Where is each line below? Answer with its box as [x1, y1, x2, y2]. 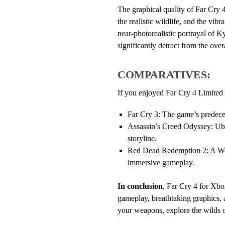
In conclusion [117, 181, 163, 190]
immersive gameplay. [127, 158, 194, 167]
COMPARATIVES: [117, 68, 210, 81]
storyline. [127, 134, 157, 143]
